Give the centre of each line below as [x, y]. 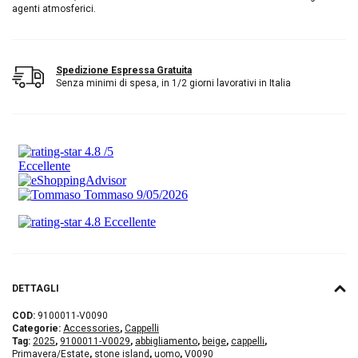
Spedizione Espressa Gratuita [124, 71]
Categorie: [38, 329]
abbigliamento [166, 342]
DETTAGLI [36, 289]
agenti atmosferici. [54, 9]
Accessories [91, 329]
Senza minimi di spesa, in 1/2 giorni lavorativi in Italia [173, 84]
